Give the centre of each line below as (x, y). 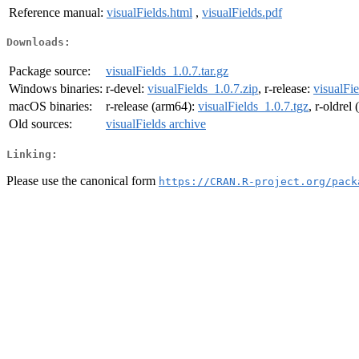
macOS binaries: (50, 107)
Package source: (50, 71)
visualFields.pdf (242, 12)
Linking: (32, 154)
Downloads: (38, 42)
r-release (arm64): (152, 107)
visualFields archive (156, 124)
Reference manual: (56, 12)
